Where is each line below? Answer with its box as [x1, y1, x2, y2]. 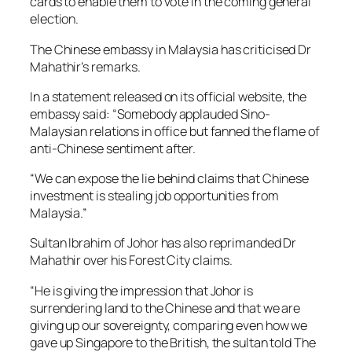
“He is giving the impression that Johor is [30, 281, 253, 299]
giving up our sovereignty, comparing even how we [30, 316, 308, 334]
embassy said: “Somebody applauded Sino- [30, 104, 271, 123]
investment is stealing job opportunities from [30, 187, 279, 205]
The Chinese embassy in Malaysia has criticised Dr [30, 40, 312, 58]
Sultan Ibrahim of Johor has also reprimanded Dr [30, 234, 297, 252]
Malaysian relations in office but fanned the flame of [30, 122, 320, 140]
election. [30, 10, 79, 28]
